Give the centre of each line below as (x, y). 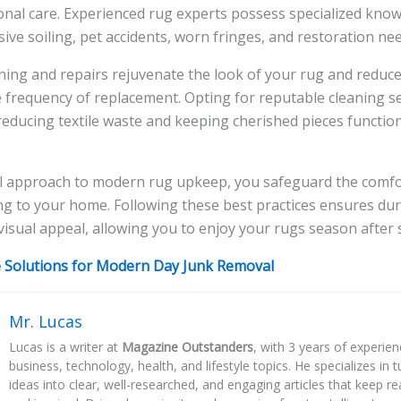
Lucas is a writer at (65, 347)
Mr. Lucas (46, 322)
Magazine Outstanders (188, 347)
